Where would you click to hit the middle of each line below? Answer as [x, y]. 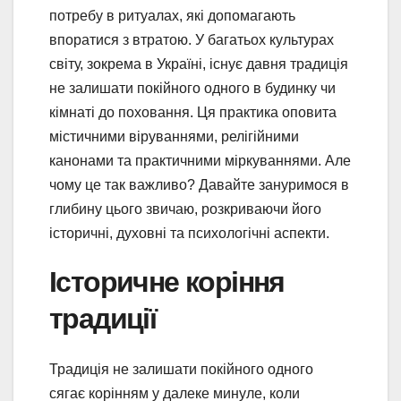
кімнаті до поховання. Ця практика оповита [193, 113]
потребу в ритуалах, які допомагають [172, 16]
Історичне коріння [167, 282]
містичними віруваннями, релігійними [174, 137]
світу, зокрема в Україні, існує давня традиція [199, 64]
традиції [103, 319]
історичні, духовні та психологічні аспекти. [189, 234]
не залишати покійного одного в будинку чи [192, 89]
